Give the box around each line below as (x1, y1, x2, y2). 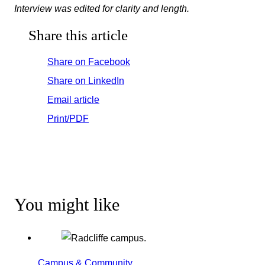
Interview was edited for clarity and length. (14, 3, 189, 14)
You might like (14, 194, 119, 215)
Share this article (28, 27, 128, 43)
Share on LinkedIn (47, 75, 124, 86)
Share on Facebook (47, 56, 130, 67)
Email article (47, 93, 99, 105)
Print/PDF (47, 112, 89, 124)
